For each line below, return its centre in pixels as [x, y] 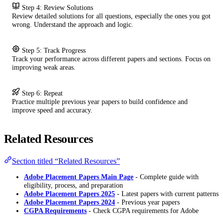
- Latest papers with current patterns [167, 194]
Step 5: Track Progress [54, 50]
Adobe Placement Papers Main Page [79, 177]
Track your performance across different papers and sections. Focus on [111, 58]
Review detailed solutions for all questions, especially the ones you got [111, 16]
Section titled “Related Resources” [66, 161]
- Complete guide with [166, 177]
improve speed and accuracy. [52, 110]
